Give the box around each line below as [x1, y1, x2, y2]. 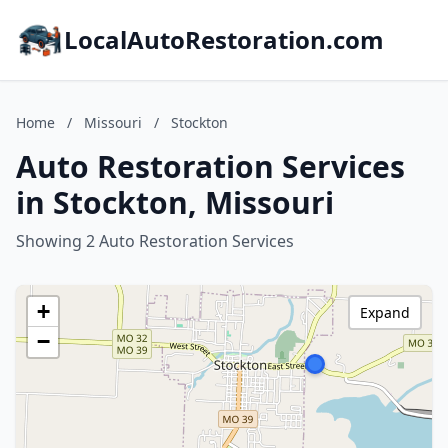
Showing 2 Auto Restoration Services [16, 230, 294, 252]
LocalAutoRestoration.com [64, 23, 384, 56]
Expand [360, 303, 410, 322]
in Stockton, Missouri [16, 182, 334, 223]
